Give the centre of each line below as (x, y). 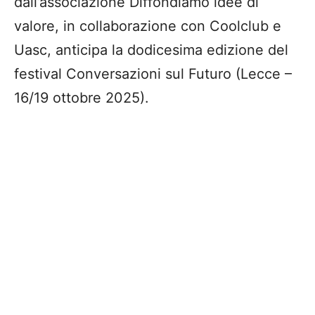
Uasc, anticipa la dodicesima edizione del (151, 50)
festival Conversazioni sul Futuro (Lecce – (153, 74)
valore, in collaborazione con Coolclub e (148, 26)
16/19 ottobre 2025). (82, 98)
